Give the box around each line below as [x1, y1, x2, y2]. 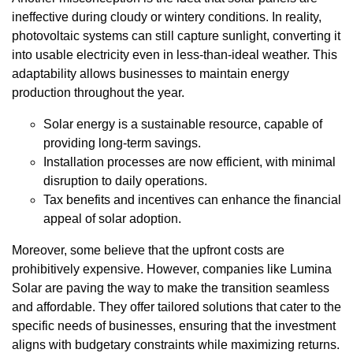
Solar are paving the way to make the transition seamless [12, 281, 329, 295]
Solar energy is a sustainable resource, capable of [43, 117, 322, 132]
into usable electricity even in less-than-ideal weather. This [12, 48, 337, 62]
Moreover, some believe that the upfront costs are [12, 243, 284, 258]
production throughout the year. [12, 86, 184, 100]
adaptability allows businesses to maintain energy [12, 67, 289, 81]
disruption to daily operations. [43, 174, 207, 188]
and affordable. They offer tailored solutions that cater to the [12, 300, 341, 314]
